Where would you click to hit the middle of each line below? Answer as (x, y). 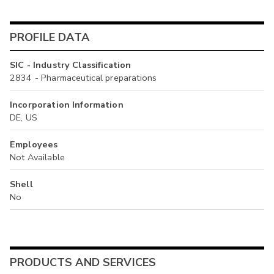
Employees (34, 145)
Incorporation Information (67, 105)
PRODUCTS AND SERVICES (83, 262)
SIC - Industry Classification (71, 65)
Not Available (37, 157)
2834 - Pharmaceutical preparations (83, 78)
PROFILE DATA (50, 37)
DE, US (24, 118)
